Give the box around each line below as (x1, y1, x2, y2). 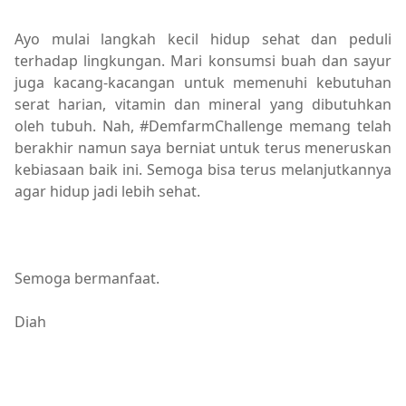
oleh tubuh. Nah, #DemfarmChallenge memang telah (14, 115, 391, 136)
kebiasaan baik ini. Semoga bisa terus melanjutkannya (14, 159, 391, 179)
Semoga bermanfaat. (14, 267, 163, 288)
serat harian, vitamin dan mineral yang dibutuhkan (14, 93, 391, 114)
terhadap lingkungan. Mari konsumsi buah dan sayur (14, 50, 391, 71)
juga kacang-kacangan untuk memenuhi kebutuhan (14, 72, 391, 92)
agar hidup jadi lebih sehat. (14, 180, 204, 201)
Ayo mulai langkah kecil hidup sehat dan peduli (14, 28, 391, 49)
